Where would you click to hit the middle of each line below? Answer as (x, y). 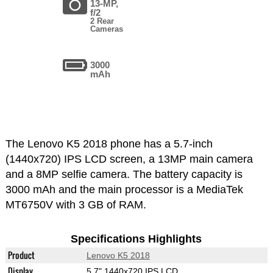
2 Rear (102, 21)
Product (21, 255)
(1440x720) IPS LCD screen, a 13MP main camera (129, 159)
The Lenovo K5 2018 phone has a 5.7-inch (109, 144)
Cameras (107, 29)
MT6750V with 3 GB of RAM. (76, 205)
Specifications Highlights (136, 239)
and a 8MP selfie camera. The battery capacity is (124, 175)
